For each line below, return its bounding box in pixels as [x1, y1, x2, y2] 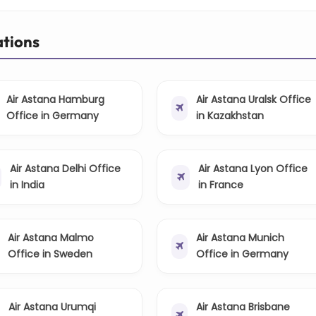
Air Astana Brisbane [195, 300, 290, 315]
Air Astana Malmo [7, 231, 94, 245]
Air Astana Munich [196, 231, 285, 245]
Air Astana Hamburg [6, 92, 104, 107]
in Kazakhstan [195, 109, 264, 123]
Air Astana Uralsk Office [195, 92, 311, 107]
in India [10, 178, 45, 193]
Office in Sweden [7, 247, 92, 262]
